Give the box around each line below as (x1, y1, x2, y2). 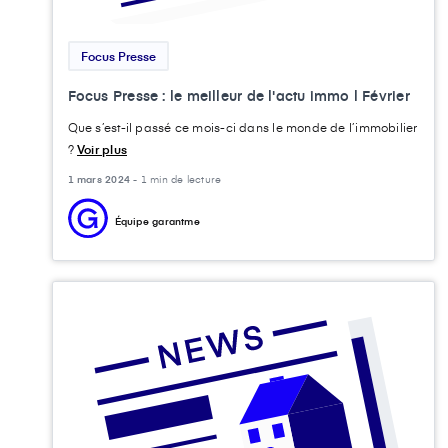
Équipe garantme (114, 214, 200, 229)
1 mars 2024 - (67, 172, 141, 187)
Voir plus (77, 141, 127, 158)
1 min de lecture (140, 172, 222, 187)
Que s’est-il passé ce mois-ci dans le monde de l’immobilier (67, 119, 418, 136)
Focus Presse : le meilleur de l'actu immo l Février (67, 86, 410, 106)
